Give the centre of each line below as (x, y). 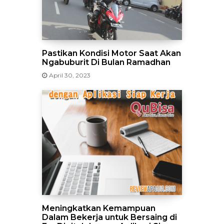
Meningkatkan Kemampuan (99, 208)
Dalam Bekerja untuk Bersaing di (109, 217)
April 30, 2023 (70, 75)
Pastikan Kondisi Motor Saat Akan (111, 53)
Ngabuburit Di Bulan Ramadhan (106, 62)
